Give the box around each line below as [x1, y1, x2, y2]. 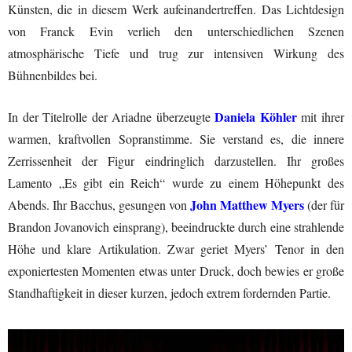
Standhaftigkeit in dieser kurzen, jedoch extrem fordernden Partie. [8, 284, 331, 301]
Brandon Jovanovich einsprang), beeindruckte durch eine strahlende [8, 218, 344, 235]
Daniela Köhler [214, 107, 297, 126]
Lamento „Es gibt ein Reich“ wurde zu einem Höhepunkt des [8, 174, 344, 191]
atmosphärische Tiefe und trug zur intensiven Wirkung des [8, 44, 344, 61]
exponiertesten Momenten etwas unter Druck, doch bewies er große [8, 262, 344, 279]
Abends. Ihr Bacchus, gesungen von [8, 196, 190, 213]
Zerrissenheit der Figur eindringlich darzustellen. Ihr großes [8, 152, 344, 169]
